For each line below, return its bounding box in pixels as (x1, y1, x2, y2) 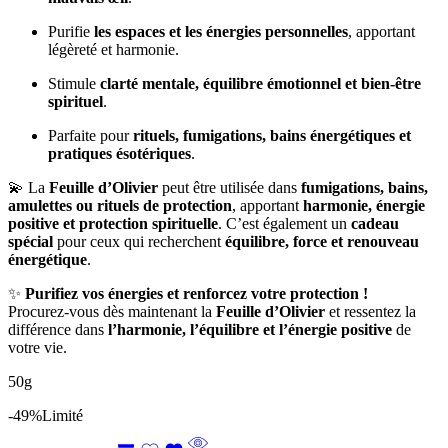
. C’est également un (218, 214, 351, 232)
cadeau (351, 214, 399, 232)
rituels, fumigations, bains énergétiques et (133, 126, 411, 144)
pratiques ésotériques (48, 144, 191, 162)
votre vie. (8, 338, 67, 356)
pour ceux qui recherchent (53, 232, 225, 250)
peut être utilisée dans (158, 178, 301, 196)
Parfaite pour (48, 126, 133, 144)
